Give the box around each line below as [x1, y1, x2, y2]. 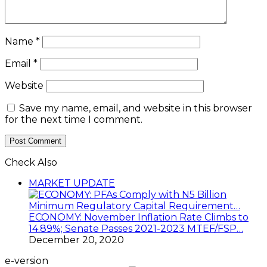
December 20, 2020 [29, 234, 124, 246]
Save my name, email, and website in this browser [19, 103, 252, 114]
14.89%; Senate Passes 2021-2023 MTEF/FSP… [29, 223, 243, 235]
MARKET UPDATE [29, 178, 115, 190]
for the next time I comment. [5, 114, 142, 126]
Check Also [5, 157, 57, 169]
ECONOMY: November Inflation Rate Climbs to [29, 212, 249, 223]
